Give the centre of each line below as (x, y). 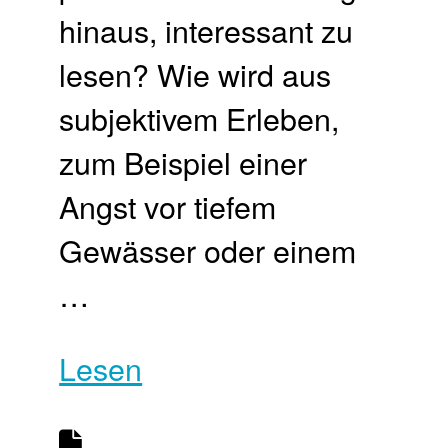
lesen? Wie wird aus (195, 73)
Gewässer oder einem (208, 249)
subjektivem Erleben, (199, 117)
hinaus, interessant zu (206, 29)
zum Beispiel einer (183, 161)
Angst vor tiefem (168, 205)
